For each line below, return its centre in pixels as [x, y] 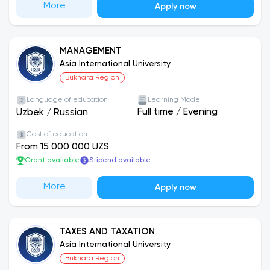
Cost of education [57, 134]
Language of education [67, 100]
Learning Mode [174, 100]
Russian [71, 113]
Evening [200, 112]
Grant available [52, 160]
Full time [155, 112]
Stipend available [120, 160]
